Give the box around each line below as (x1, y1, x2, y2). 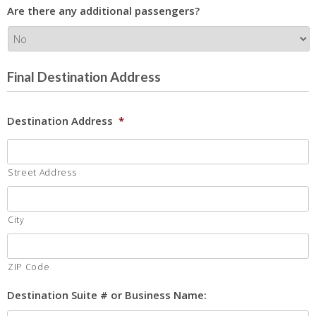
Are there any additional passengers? (7, 4, 200, 18)
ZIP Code (8, 261, 50, 274)
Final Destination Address (7, 68, 161, 85)
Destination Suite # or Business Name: (7, 288, 207, 303)
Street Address (8, 166, 77, 179)
